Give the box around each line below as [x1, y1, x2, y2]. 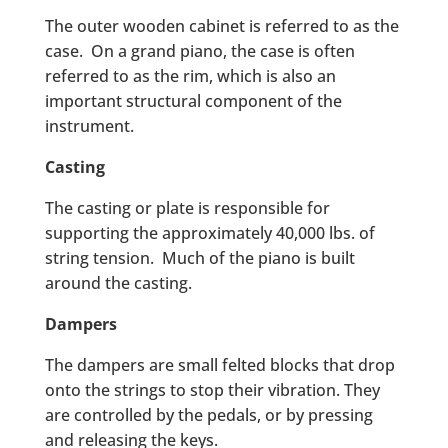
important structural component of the [44, 90, 342, 112]
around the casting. [44, 272, 192, 294]
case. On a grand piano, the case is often [44, 40, 355, 62]
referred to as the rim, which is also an [44, 65, 336, 87]
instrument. [44, 115, 134, 137]
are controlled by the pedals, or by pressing [44, 404, 373, 426]
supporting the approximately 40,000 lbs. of [44, 222, 375, 244]
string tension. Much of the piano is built [44, 247, 355, 269]
